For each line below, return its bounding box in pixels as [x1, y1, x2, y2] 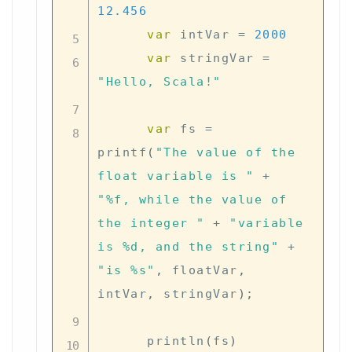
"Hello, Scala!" [97, 74, 222, 89]
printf [97, 145, 147, 159]
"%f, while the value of [97, 192, 288, 207]
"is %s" [97, 262, 156, 277]
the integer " [97, 215, 205, 230]
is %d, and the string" [97, 239, 279, 254]
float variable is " [97, 168, 255, 183]
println [147, 333, 205, 348]
